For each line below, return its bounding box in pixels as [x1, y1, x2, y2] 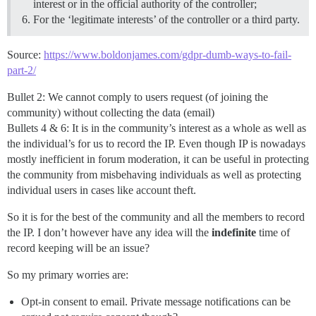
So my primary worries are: [7, 268, 128, 281]
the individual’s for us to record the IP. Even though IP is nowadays [7, 137, 305, 150]
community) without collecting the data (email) [7, 106, 214, 119]
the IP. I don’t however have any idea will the [7, 226, 212, 238]
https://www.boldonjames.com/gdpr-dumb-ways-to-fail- [44, 48, 291, 61]
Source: [7, 48, 44, 61]
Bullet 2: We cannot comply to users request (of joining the [7, 90, 268, 103]
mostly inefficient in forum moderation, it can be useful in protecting [7, 152, 309, 165]
